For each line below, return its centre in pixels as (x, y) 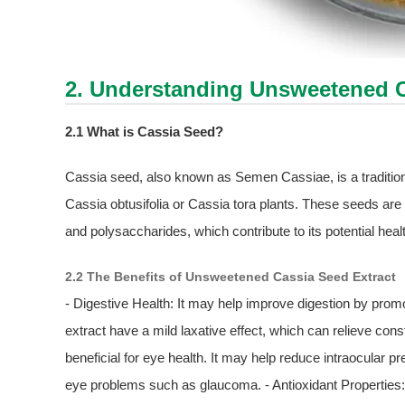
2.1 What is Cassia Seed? (144, 132)
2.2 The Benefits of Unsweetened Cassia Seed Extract (231, 277)
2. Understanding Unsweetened (230, 89)
